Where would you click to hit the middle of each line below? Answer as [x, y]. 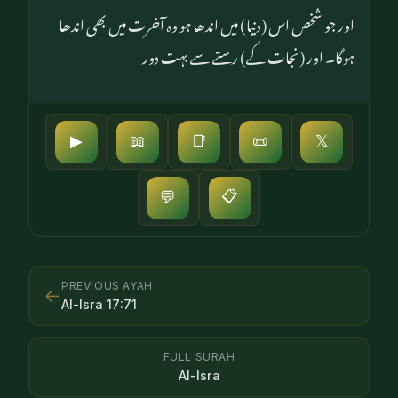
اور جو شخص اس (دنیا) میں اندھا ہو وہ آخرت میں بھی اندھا [207, 23]
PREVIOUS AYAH [107, 285]
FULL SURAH [199, 356]
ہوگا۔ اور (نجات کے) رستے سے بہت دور [248, 55]
